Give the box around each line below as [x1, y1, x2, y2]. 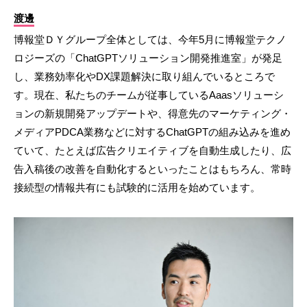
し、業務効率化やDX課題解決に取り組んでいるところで [14, 71, 275, 83]
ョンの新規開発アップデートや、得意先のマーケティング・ [14, 108, 291, 120]
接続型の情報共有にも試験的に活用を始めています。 [14, 182, 260, 194]
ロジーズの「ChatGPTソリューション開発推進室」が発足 [14, 52, 282, 64]
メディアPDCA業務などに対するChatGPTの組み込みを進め [14, 126, 291, 138]
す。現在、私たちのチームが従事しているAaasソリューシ [14, 89, 284, 101]
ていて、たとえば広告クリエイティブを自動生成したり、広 [14, 145, 291, 157]
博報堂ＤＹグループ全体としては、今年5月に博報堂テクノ [14, 34, 286, 46]
